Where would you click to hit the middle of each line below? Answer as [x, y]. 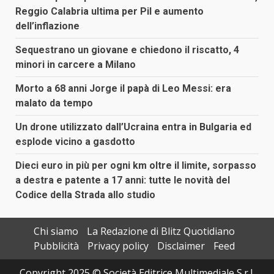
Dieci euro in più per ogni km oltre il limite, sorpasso [136, 166]
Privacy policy [118, 246]
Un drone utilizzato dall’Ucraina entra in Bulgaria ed [133, 127]
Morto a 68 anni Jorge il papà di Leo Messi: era [123, 89]
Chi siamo [56, 231]
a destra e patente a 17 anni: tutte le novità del [123, 180]
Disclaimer [181, 246]
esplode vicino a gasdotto [75, 142]
